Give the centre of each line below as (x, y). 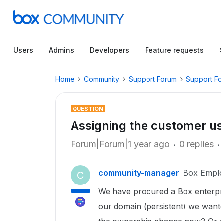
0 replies (196, 144)
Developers (110, 50)
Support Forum (153, 79)
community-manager (139, 173)
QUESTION (88, 109)
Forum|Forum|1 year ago (120, 144)
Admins (61, 50)
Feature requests (174, 50)
